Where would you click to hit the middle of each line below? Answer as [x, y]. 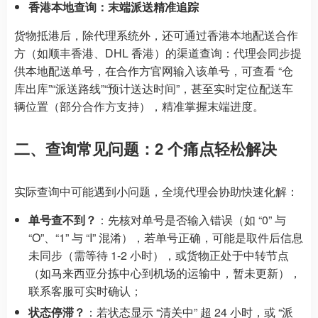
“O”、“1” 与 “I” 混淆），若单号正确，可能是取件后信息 [166, 237]
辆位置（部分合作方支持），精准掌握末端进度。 [139, 106]
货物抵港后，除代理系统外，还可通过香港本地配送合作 [156, 35]
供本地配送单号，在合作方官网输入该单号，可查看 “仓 [154, 70]
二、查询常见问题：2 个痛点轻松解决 [146, 148]
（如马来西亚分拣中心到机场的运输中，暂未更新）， [165, 273]
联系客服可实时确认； [85, 290]
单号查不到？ [62, 219]
